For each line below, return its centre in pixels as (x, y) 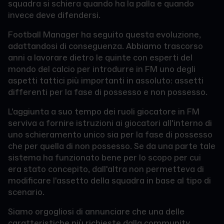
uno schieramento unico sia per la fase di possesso (110, 135)
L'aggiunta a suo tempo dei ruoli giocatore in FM (104, 112)
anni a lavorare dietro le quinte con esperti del (100, 58)
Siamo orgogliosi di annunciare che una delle (96, 212)
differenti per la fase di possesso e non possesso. (108, 92)
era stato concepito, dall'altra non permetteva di (106, 169)
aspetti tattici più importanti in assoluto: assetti (106, 81)
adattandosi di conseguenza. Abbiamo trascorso (105, 46)
